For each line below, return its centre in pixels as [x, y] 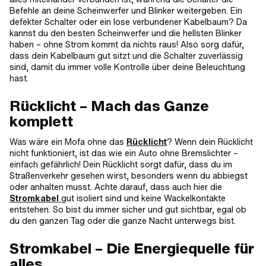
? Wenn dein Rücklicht [210, 142]
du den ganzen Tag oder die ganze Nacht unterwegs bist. [123, 221]
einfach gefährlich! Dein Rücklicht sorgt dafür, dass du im [121, 164]
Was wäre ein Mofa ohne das [68, 142]
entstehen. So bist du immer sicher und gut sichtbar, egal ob [128, 209]
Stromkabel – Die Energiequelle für [132, 248]
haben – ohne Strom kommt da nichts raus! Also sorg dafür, [127, 44]
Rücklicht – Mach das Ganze [109, 106]
